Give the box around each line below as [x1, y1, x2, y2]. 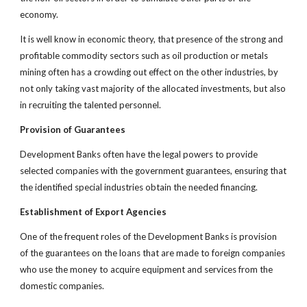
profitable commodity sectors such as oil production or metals [20, 50, 269, 61]
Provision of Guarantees [20, 124, 128, 135]
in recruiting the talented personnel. [20, 99, 162, 110]
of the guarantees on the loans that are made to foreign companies [20, 247, 286, 258]
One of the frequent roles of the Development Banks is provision [20, 231, 278, 242]
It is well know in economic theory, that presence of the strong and [20, 34, 284, 45]
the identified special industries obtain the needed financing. [20, 182, 258, 193]
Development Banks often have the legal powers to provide [20, 149, 258, 160]
